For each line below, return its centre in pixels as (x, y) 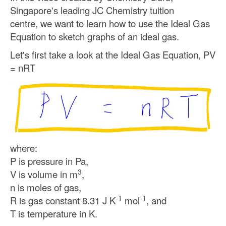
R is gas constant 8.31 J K (63, 201)
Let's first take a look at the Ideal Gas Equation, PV (113, 54)
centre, (25, 23)
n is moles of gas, (46, 187)
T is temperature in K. (54, 214)
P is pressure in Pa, (49, 161)
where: (24, 148)
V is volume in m (44, 174)
